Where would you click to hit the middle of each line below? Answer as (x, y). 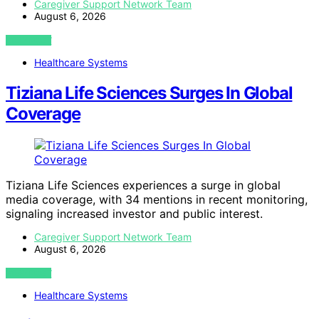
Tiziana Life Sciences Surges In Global (149, 93)
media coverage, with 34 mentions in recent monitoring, (157, 200)
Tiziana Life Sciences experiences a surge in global (143, 185)
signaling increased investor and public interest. (134, 214)
